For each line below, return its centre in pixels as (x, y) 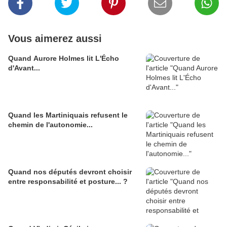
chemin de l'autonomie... (50, 125)
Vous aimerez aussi (55, 39)
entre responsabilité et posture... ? (68, 182)
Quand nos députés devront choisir (70, 172)
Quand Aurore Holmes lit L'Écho (64, 59)
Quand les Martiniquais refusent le (68, 115)
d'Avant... (24, 68)
